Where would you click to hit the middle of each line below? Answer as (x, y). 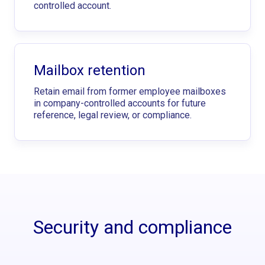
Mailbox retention (90, 71)
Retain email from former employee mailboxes (130, 92)
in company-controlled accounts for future (120, 104)
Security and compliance (132, 227)
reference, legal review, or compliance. (113, 115)
